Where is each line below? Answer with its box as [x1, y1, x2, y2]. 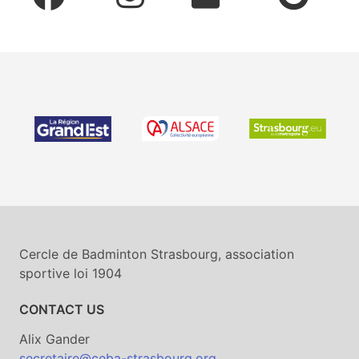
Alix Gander [19, 330, 90, 347]
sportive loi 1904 [19, 264, 122, 281]
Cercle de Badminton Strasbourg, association [19, 245, 294, 262]
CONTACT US [19, 301, 104, 317]
